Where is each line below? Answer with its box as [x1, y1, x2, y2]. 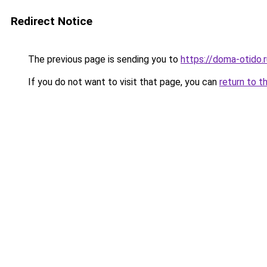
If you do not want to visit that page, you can [26, 76, 219, 88]
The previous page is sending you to [26, 54, 181, 65]
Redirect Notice [11, 14, 92, 28]
